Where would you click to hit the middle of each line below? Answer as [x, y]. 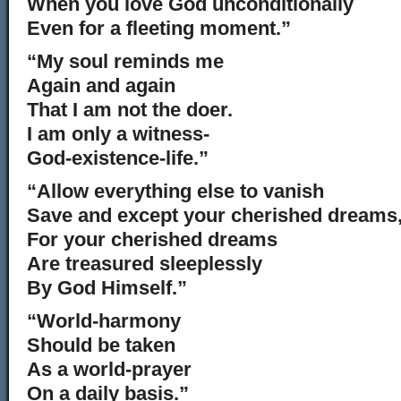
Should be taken [101, 345]
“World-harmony [104, 321]
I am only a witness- [118, 134]
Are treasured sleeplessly [145, 264]
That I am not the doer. [130, 110]
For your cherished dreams [152, 239]
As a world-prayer [109, 369]
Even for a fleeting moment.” [159, 28]
